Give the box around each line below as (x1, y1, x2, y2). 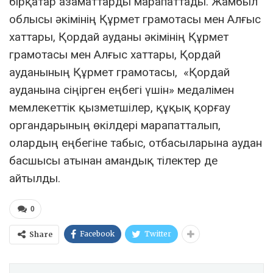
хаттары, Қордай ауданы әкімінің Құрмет (9, 30, 229, 44)
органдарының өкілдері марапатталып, (9, 118, 221, 132)
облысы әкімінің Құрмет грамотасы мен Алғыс (9, 12, 261, 26)
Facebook (80, 229, 115, 238)
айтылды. (9, 171, 60, 185)
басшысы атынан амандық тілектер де (9, 154, 218, 168)
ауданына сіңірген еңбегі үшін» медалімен (9, 83, 234, 97)
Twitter (144, 229, 171, 238)
